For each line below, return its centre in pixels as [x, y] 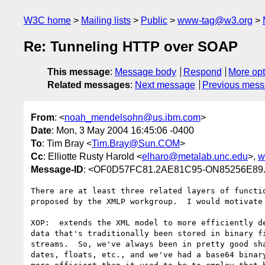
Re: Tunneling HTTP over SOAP [131, 47]
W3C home [47, 20]
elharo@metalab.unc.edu [195, 156]
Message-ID [57, 169]
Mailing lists [106, 20]
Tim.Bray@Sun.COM [136, 143]
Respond [202, 72]
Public [154, 20]
